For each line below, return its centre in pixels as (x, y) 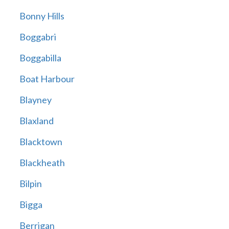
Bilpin (30, 184)
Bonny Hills (42, 16)
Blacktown (41, 142)
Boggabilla (40, 58)
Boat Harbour (47, 79)
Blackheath (42, 163)
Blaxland (36, 121)
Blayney (35, 100)
